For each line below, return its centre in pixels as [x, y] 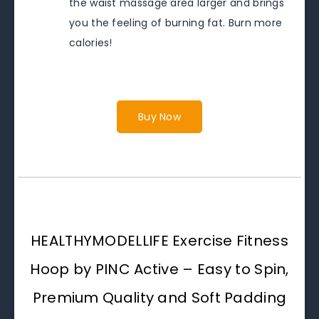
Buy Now [159, 117]
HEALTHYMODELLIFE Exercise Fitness [159, 241]
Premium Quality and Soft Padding [159, 298]
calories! [91, 43]
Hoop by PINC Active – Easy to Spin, [159, 270]
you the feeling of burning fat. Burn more [176, 23]
